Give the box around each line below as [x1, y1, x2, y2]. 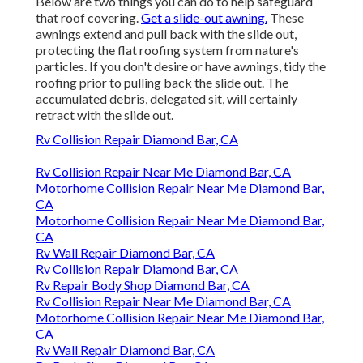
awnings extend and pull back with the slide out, [36, 26, 297, 42]
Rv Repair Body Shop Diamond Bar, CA [36, 277, 250, 293]
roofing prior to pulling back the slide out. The [36, 75, 288, 91]
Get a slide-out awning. [141, 10, 267, 26]
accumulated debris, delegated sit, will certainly [36, 91, 297, 107]
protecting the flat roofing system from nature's [36, 42, 299, 58]
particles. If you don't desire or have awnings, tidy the [36, 58, 326, 75]
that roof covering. [36, 10, 141, 26]
